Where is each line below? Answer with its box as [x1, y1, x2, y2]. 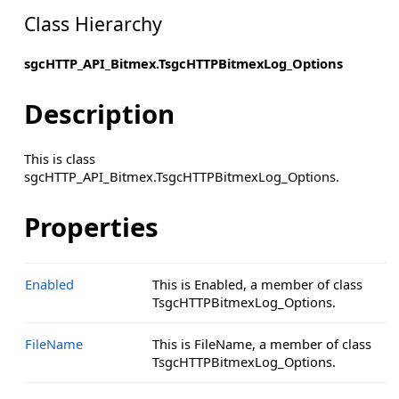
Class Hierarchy [23, 11, 162, 37]
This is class [23, 149, 95, 167]
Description [23, 95, 175, 132]
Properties [23, 208, 159, 245]
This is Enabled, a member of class [151, 274, 362, 293]
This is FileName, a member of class [151, 334, 371, 353]
